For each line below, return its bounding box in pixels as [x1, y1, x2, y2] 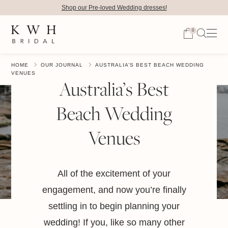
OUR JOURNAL [41, 62, 83, 68]
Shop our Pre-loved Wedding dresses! [61, 4, 167, 11]
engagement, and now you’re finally [42, 185, 186, 195]
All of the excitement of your [58, 168, 170, 179]
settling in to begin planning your [48, 201, 180, 211]
